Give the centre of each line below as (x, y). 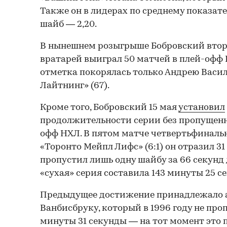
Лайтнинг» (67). (75, 86)
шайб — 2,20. (68, 24)
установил (202, 107)
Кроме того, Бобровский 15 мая (109, 107)
